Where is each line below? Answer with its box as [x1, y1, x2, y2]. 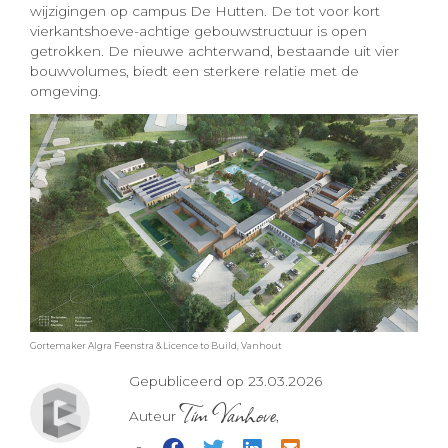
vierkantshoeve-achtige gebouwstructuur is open [30, 23, 367, 40]
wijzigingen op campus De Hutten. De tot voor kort [30, 3, 380, 20]
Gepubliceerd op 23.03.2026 [129, 373, 322, 390]
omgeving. [30, 83, 101, 100]
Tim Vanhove [180, 394, 276, 433]
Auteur [129, 408, 180, 425]
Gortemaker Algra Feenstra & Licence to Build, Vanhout [30, 339, 282, 351]
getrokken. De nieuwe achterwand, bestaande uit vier [30, 43, 399, 60]
